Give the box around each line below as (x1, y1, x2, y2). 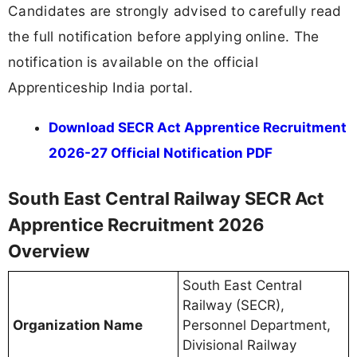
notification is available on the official (8, 53, 259, 71)
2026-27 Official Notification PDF (49, 144, 273, 161)
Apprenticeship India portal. (8, 79, 193, 96)
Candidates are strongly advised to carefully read (8, 2, 342, 20)
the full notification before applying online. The (8, 28, 320, 45)
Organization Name (13, 317, 143, 334)
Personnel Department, (182, 317, 331, 334)
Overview (8, 241, 90, 262)
